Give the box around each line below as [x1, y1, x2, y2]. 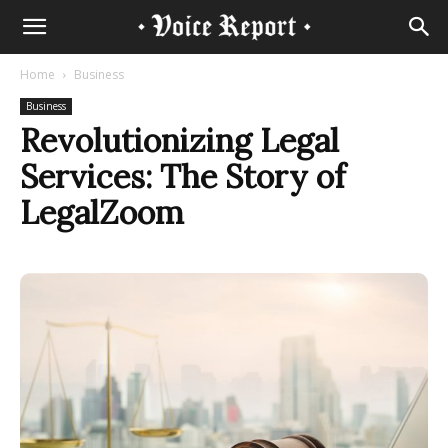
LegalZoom [20, 192, 184, 233]
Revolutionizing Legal [20, 120, 339, 161]
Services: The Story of [20, 156, 345, 197]
